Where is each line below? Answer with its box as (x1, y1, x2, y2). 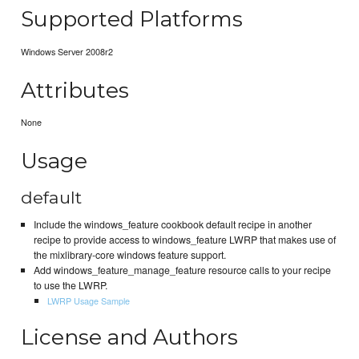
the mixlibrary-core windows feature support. (33, 248, 226, 263)
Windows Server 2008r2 (21, 44, 114, 58)
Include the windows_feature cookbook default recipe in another (33, 217, 312, 232)
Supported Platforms (21, 6, 244, 33)
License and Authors (21, 323, 239, 350)
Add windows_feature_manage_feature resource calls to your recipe (33, 263, 331, 278)
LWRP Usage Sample (47, 294, 131, 308)
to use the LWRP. (33, 278, 107, 293)
